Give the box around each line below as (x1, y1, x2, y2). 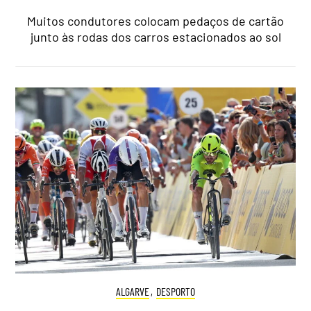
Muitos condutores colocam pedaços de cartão (27, 12, 284, 28)
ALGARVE (116, 285, 150, 299)
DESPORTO (155, 285, 195, 299)
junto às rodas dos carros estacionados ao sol (30, 28, 281, 44)
